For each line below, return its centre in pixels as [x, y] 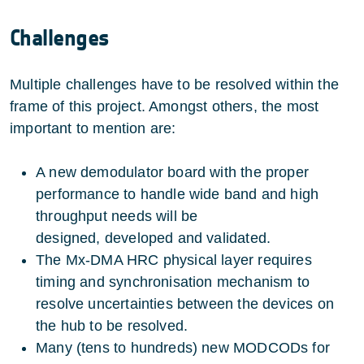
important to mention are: [93, 128]
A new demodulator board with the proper [173, 172]
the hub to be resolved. [112, 325]
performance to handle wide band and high [178, 194]
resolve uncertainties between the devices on [185, 303]
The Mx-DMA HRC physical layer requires [174, 260]
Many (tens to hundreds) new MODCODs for [183, 347]
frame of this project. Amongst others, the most [165, 106]
